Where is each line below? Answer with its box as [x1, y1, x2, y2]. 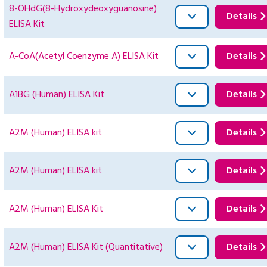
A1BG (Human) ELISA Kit [9, 87, 104, 103]
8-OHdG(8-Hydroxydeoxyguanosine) [9, 1, 157, 17]
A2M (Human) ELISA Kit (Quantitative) [9, 240, 163, 256]
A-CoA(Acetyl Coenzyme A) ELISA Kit [9, 49, 159, 65]
